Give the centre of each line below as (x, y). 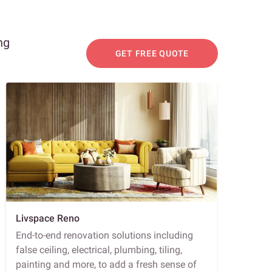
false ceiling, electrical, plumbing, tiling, (99, 250)
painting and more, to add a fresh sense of (106, 264)
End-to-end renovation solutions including (104, 235)
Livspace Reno (48, 218)
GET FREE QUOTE (152, 54)
